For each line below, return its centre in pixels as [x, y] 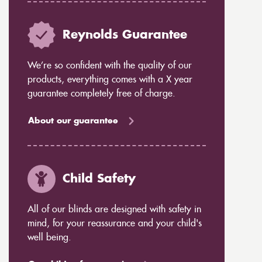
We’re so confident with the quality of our [109, 65]
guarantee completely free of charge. [101, 94]
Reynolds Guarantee [125, 35]
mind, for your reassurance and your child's [114, 223]
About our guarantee [73, 121]
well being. [49, 237]
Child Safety [99, 179]
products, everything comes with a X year [110, 80]
